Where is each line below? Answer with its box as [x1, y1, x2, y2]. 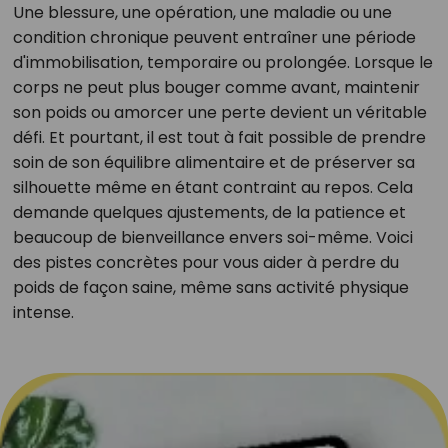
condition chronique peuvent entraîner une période [12, 26, 416, 49]
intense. [12, 301, 74, 324]
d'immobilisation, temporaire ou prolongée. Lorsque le [12, 51, 433, 74]
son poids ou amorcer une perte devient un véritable [12, 101, 427, 124]
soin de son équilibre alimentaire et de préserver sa [12, 151, 415, 174]
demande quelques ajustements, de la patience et [12, 201, 406, 224]
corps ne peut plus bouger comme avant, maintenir [12, 76, 420, 99]
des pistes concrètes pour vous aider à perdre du [12, 251, 399, 274]
